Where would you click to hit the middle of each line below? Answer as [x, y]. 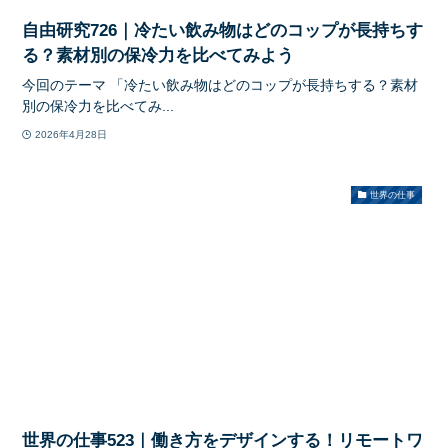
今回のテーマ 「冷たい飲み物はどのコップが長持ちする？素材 [220, 85]
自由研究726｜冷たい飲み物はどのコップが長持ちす [223, 31]
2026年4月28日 [70, 134]
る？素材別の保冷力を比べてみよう [158, 56]
